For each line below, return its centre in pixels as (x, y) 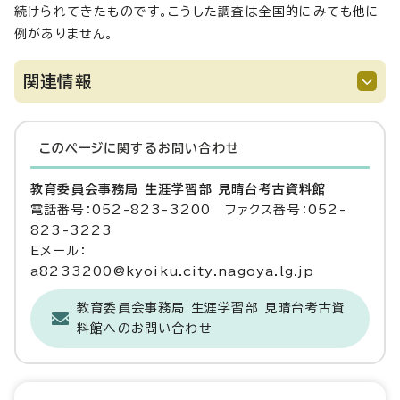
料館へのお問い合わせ (145, 328)
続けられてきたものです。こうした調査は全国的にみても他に (197, 11)
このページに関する (99, 148)
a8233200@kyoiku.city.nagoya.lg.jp (173, 271)
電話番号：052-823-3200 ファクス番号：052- (188, 209)
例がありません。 (64, 33)
